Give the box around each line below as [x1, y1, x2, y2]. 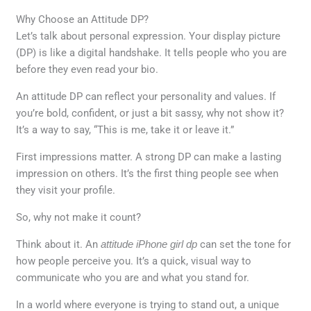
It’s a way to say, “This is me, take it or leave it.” [16, 123, 235, 136]
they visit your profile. [16, 183, 116, 196]
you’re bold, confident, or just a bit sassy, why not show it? [16, 106, 285, 119]
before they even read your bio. [16, 62, 159, 76]
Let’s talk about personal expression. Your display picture [16, 29, 281, 42]
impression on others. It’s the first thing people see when [16, 167, 279, 180]
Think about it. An [16, 237, 101, 251]
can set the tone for [197, 237, 292, 251]
